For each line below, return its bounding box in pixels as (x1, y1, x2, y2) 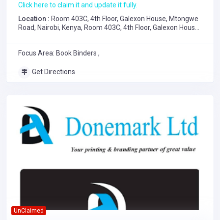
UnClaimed (13, 207, 44, 214)
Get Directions (30, 67, 75, 76)
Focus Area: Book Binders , (18, 49, 100, 57)
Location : (18, 14, 51, 23)
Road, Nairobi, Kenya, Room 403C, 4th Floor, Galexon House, (18, 23, 200, 31)
